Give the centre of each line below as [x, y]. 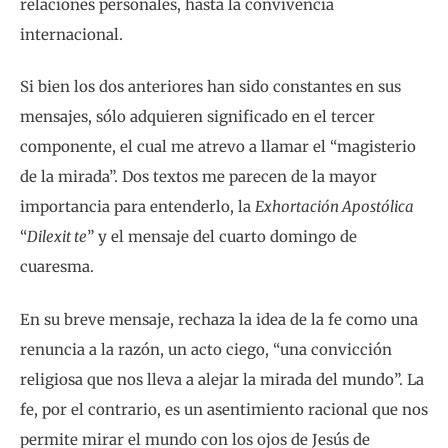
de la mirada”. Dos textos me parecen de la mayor [198, 177]
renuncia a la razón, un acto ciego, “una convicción [206, 349]
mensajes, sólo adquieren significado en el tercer [197, 117]
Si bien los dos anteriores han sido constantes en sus [210, 87]
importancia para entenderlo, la [137, 207]
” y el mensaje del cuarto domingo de [222, 237]
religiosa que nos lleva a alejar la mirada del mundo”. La [222, 379]
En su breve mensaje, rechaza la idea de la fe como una [219, 319]
